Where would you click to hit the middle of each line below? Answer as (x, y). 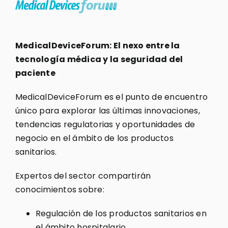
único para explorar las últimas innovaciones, (107, 110)
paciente (35, 73)
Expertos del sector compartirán (83, 176)
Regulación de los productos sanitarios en (121, 213)
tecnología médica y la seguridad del (99, 59)
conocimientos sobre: (60, 189)
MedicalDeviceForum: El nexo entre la (97, 45)
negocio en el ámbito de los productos (94, 138)
